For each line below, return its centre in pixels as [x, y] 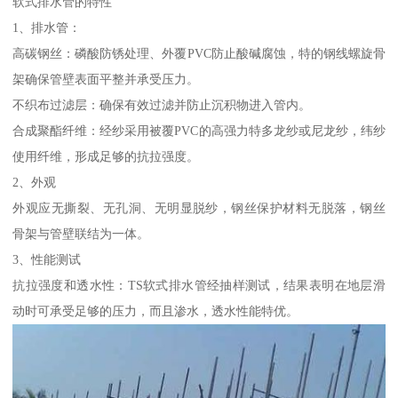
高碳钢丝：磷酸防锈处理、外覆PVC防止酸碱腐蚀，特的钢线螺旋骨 [199, 53]
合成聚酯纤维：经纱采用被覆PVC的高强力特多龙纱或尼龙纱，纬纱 [199, 130]
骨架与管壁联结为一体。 [81, 233]
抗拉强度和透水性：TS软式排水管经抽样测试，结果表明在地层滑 [199, 285]
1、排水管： [47, 27]
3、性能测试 [47, 259]
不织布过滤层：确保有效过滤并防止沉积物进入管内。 [162, 104]
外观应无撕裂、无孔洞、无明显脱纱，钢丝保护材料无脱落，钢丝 [199, 207]
